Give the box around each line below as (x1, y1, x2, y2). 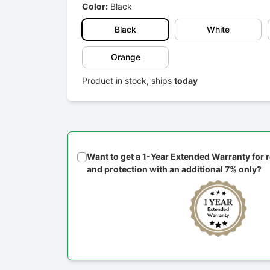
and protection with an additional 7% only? (87, 164, 262, 175)
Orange (110, 52, 140, 63)
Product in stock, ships (82, 75, 174, 86)
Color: (82, 1, 108, 12)
